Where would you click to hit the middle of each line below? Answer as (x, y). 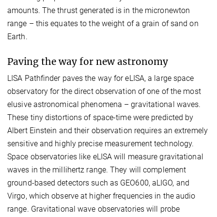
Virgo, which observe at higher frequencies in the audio (101, 196)
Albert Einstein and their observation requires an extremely (108, 130)
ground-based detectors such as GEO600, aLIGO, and (98, 183)
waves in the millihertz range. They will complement (97, 170)
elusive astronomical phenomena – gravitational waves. (104, 104)
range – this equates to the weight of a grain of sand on (103, 23)
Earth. (17, 36)
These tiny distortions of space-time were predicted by (101, 117)
